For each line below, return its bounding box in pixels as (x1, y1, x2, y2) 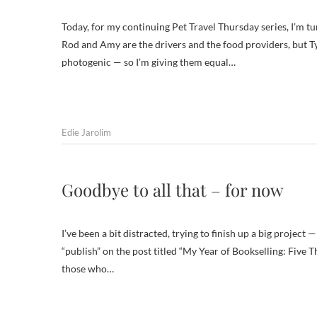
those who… (62, 263, 114, 275)
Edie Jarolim (62, 127, 111, 138)
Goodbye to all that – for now (62, 178, 283, 201)
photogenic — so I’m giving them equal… (62, 56, 236, 68)
